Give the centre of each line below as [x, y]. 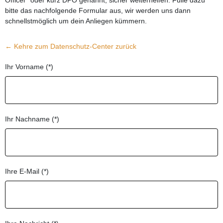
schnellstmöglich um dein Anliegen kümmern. [76, 21]
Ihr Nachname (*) [32, 119]
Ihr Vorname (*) [29, 66]
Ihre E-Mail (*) [27, 171]
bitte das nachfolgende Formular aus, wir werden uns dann [98, 10]
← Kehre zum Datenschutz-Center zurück [71, 46]
